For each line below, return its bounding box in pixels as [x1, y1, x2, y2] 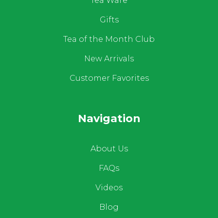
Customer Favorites [69, 73, 149, 83]
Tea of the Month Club [63, 34, 155, 44]
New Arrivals [84, 54, 134, 63]
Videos [95, 182, 123, 192]
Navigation [77, 111, 141, 125]
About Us [90, 144, 128, 153]
